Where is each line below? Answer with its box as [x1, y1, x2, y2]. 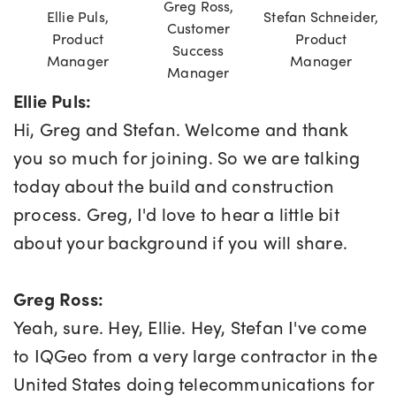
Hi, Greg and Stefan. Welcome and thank [13, 116, 349, 142]
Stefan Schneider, [263, 6, 379, 27]
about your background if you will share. [13, 229, 353, 255]
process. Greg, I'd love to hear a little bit [13, 201, 339, 227]
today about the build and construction [13, 172, 335, 199]
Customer [166, 18, 231, 39]
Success [172, 40, 225, 61]
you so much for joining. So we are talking [13, 144, 361, 171]
